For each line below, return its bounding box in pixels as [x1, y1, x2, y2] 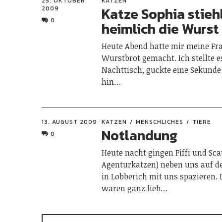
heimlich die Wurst [102, 18, 220, 39]
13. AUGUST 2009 [42, 117, 97, 126]
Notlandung [102, 124, 178, 146]
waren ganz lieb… [102, 182, 168, 194]
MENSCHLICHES [136, 117, 184, 126]
